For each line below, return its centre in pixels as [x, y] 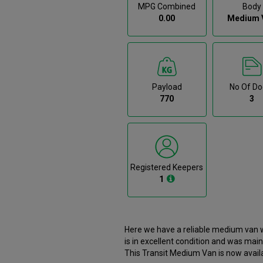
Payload [167, 87]
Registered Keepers [167, 167]
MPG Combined [167, 6]
